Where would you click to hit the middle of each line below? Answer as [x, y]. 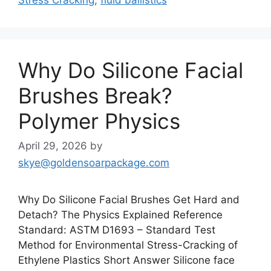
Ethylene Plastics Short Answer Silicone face [126, 260]
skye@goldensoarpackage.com [94, 163]
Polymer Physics [99, 121]
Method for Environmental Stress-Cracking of [128, 245]
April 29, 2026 [53, 146]
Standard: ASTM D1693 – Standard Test [117, 230]
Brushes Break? [95, 95]
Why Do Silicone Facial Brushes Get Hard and [129, 200]
